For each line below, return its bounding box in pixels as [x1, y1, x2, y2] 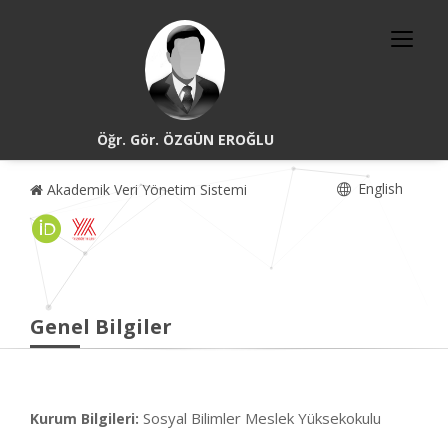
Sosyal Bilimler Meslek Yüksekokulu [143, 408, 381, 428]
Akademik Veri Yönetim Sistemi [43, 180, 247, 199]
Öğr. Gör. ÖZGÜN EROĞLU [96, 130, 274, 149]
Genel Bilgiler [30, 313, 172, 340]
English [354, 179, 403, 198]
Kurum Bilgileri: [30, 409, 139, 428]
